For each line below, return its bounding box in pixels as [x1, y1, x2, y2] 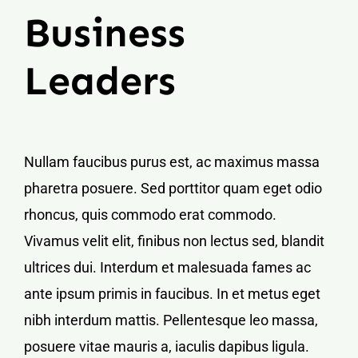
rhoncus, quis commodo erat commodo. [24, 205, 276, 223]
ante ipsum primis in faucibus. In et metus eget [24, 284, 320, 302]
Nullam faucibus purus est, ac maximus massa [24, 153, 320, 170]
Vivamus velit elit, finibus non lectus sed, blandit [24, 232, 324, 249]
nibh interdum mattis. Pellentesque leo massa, [24, 311, 318, 328]
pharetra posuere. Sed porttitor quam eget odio [24, 179, 322, 197]
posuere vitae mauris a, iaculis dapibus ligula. [24, 337, 309, 355]
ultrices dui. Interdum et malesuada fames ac [24, 258, 311, 276]
